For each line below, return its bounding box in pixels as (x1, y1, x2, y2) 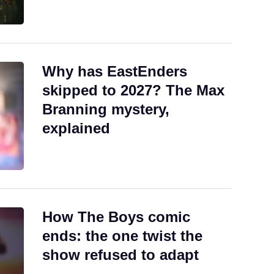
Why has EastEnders (42, 62, 187, 80)
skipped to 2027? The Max (42, 81, 224, 98)
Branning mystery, (42, 100, 169, 117)
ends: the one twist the (42, 228, 202, 244)
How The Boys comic (42, 209, 190, 225)
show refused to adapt (42, 246, 199, 263)
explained (42, 119, 110, 136)
